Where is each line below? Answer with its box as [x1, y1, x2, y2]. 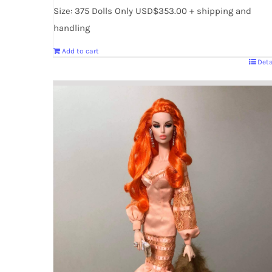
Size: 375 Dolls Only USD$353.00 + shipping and [53, 5, 251, 16]
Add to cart [62, 46, 99, 55]
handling [53, 22, 90, 33]
